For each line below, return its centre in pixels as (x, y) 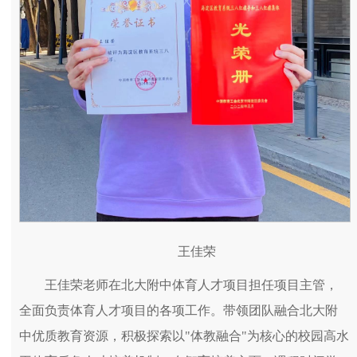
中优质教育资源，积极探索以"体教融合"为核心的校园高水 (184, 336)
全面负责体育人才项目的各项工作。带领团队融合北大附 (178, 311)
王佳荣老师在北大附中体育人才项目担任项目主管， (191, 285)
